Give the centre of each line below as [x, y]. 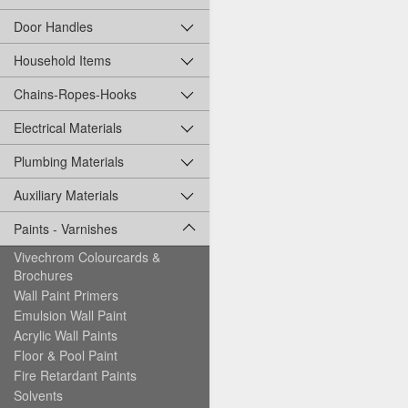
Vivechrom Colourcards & [87, 257]
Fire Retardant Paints [75, 376]
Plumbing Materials [69, 162]
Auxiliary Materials [66, 195]
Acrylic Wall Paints [66, 336]
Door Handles [53, 27]
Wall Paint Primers [66, 296]
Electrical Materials [68, 128]
